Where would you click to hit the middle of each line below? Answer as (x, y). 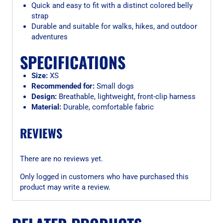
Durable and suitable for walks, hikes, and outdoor (114, 26)
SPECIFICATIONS (73, 62)
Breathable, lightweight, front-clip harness (126, 97)
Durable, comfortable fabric (107, 107)
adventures (49, 37)
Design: (44, 97)
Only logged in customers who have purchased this (104, 176)
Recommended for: (63, 86)
